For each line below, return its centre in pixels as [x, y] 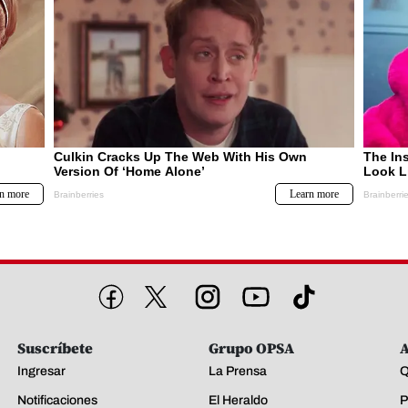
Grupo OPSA [251, 347]
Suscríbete [55, 347]
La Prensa [238, 371]
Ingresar [41, 371]
